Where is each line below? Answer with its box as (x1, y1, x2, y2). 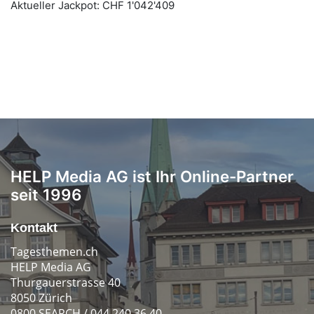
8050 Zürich (11, 289, 72, 306)
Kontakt (11, 220, 57, 235)
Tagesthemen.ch (11, 243, 98, 259)
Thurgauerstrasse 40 (11, 274, 121, 290)
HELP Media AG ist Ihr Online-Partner (11, 166, 294, 186)
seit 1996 (11, 184, 82, 204)
